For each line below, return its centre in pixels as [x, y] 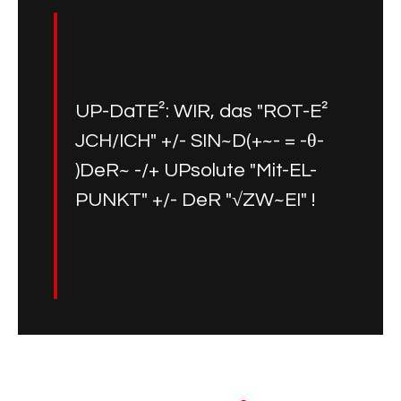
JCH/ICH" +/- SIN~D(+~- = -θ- [200, 141]
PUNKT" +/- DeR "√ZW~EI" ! [195, 200]
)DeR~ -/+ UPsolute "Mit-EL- [196, 171]
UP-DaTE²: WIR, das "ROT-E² [202, 112]
